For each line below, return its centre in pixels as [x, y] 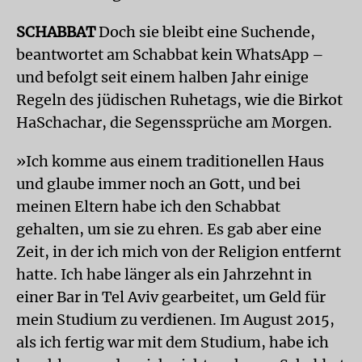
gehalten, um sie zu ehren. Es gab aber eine [169, 229]
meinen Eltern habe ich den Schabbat [148, 206]
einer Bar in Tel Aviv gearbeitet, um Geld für [171, 297]
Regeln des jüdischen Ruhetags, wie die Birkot [179, 99]
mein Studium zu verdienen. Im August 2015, [175, 319]
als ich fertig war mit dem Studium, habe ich [173, 342]
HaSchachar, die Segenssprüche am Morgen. [174, 122]
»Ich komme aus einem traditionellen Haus [170, 161]
